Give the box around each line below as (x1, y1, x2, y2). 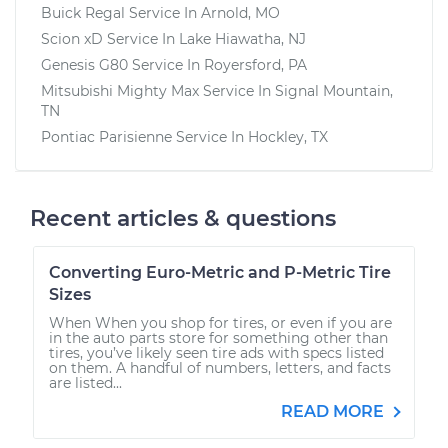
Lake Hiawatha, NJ (179, 29, 306, 48)
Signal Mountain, (275, 81, 393, 100)
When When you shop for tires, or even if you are (49, 313, 392, 332)
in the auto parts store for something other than (49, 328, 388, 347)
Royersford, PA (204, 55, 307, 74)
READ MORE (281, 401, 388, 421)
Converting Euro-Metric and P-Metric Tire (49, 262, 391, 282)
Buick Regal (41, 3, 125, 22)
